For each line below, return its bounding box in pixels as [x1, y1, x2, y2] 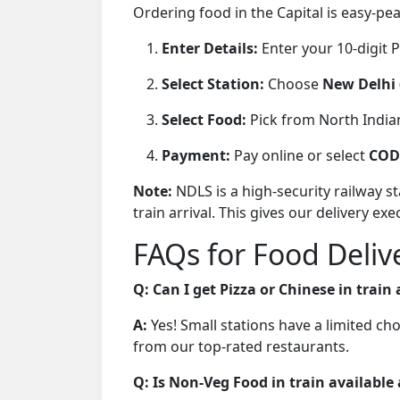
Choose [264, 73, 322, 94]
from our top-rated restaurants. [133, 336, 349, 356]
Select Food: [162, 109, 246, 129]
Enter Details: [162, 37, 258, 58]
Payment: [162, 145, 230, 165]
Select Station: [162, 73, 264, 94]
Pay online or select [230, 145, 369, 165]
